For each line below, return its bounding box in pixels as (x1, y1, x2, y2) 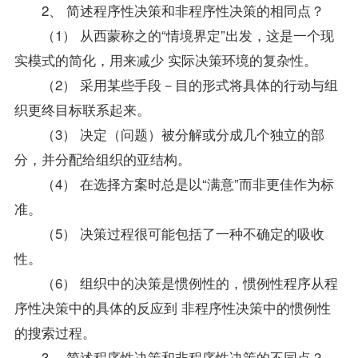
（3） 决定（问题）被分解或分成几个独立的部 (14, 123, 324, 144)
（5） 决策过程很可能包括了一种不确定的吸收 (14, 222, 324, 243)
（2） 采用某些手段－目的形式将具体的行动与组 (14, 74, 338, 94)
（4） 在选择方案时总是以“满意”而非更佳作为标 (14, 173, 334, 193)
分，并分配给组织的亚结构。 (14, 148, 191, 169)
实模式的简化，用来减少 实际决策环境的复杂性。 (14, 49, 317, 70)
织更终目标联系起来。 (14, 98, 150, 119)
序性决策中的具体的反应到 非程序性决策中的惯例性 (14, 296, 331, 317)
